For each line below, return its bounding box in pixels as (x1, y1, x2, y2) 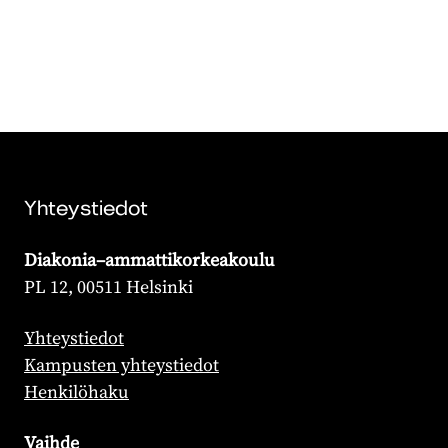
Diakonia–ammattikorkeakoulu (24, 247, 286, 272)
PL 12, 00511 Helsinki (24, 274, 193, 299)
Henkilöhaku (24, 379, 129, 404)
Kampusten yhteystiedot (24, 352, 219, 377)
